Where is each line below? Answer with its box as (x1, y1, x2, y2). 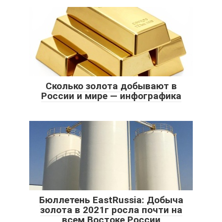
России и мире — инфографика (41, 90, 181, 102)
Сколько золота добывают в (45, 80, 177, 92)
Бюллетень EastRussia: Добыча (39, 194, 183, 206)
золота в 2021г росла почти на (40, 204, 182, 216)
